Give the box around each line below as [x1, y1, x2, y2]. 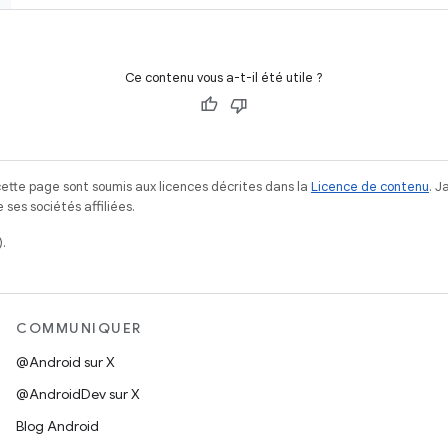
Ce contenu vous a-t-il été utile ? [125, 69, 323, 86]
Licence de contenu [311, 178, 429, 195]
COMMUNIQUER [16, 319, 142, 337]
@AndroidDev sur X [16, 385, 140, 403]
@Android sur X [16, 353, 115, 371]
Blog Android [16, 417, 99, 435]
